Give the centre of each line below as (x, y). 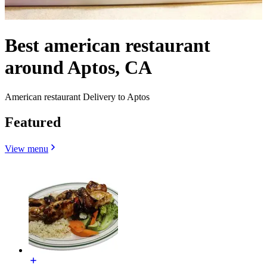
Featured (33, 122)
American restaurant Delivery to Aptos (77, 97)
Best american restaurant (108, 46)
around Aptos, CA (78, 68)
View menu (27, 148)
